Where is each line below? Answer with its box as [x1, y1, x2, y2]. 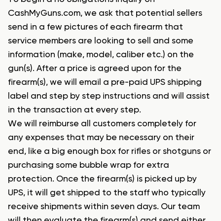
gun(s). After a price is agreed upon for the [8, 64, 182, 74]
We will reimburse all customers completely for [8, 119, 196, 129]
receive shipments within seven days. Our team [8, 202, 200, 212]
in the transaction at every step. [8, 106, 141, 115]
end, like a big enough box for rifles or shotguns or [8, 147, 211, 156]
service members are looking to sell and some [8, 37, 193, 46]
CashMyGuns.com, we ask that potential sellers [8, 9, 202, 18]
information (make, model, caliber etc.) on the [8, 50, 194, 60]
